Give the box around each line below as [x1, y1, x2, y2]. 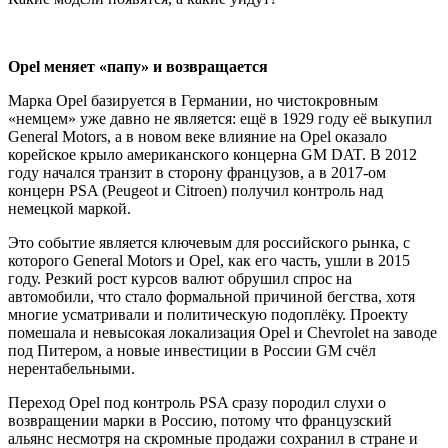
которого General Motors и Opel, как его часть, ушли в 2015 [8, 251, 410, 269]
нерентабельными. [8, 359, 135, 377]
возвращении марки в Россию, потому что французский [8, 411, 392, 429]
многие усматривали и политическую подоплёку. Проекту [8, 305, 408, 323]
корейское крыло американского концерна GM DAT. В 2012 [8, 145, 417, 163]
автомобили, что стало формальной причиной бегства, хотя [8, 287, 415, 305]
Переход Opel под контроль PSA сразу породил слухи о [8, 393, 386, 411]
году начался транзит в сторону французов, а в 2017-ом [8, 163, 386, 181]
